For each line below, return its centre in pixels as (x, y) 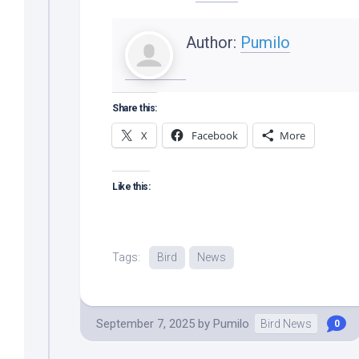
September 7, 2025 (145, 323)
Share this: (135, 108)
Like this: (131, 186)
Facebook (215, 135)
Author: (213, 42)
